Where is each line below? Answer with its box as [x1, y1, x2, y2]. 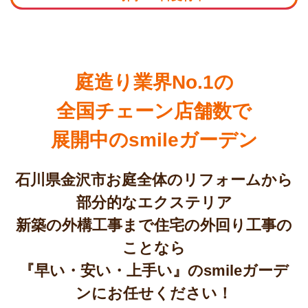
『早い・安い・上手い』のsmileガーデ [19, 261, 289, 279]
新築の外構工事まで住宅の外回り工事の [16, 216, 292, 234]
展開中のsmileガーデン [50, 129, 258, 151]
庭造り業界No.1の [74, 71, 234, 93]
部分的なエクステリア [76, 193, 232, 211]
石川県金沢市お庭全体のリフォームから [15, 170, 293, 188]
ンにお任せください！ [76, 284, 232, 302]
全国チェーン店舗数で [56, 100, 252, 122]
